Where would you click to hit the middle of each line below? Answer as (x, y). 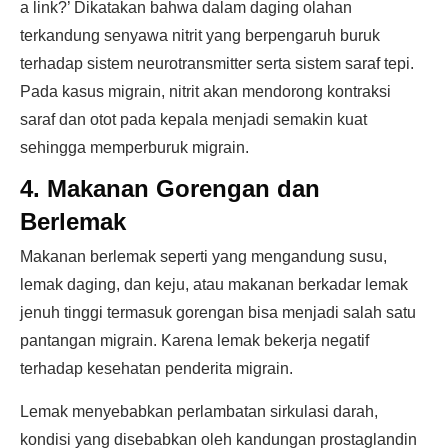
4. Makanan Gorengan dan (170, 188)
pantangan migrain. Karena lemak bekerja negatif (194, 340)
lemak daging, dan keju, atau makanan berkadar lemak (214, 284)
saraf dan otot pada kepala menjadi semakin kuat (193, 119)
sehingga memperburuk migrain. (134, 147)
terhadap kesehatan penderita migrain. (156, 368)
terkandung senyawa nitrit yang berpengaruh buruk (200, 35)
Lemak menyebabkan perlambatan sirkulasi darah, (199, 411)
